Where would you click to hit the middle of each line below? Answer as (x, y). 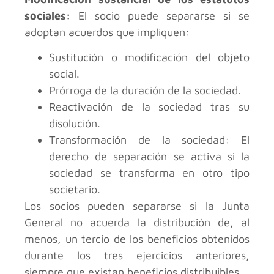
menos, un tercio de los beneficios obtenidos (137, 239)
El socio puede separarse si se (160, 16)
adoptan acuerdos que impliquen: (107, 32)
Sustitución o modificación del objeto (149, 57)
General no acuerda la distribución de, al (137, 223)
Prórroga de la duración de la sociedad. (145, 91)
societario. (75, 190)
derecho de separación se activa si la (149, 157)
